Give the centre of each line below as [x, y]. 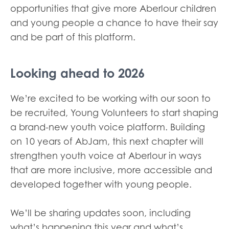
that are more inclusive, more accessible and [111, 170]
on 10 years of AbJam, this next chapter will [107, 142]
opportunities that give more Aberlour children [113, 9]
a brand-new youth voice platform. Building [108, 127]
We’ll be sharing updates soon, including [100, 213]
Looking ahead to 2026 [77, 73]
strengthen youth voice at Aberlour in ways [106, 156]
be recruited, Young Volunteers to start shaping [114, 113]
